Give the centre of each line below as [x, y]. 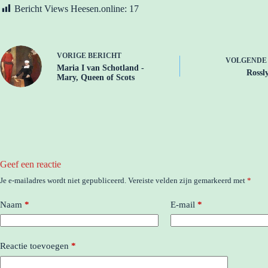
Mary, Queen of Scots [96, 78]
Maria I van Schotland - [100, 68]
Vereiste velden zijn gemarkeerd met [188, 180]
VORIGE [72, 56]
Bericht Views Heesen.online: [71, 8]
